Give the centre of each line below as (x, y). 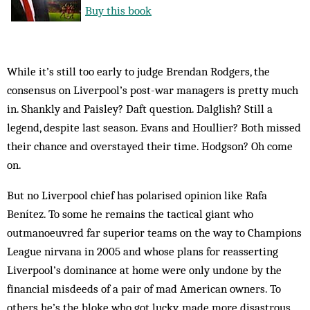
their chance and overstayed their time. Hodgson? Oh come (150, 146)
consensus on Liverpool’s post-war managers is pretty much (153, 90)
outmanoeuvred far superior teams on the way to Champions (154, 232)
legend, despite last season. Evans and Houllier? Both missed (154, 127)
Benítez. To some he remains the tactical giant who (130, 214)
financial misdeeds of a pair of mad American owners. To (144, 289)
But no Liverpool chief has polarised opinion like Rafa (137, 195)
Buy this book (118, 10)
